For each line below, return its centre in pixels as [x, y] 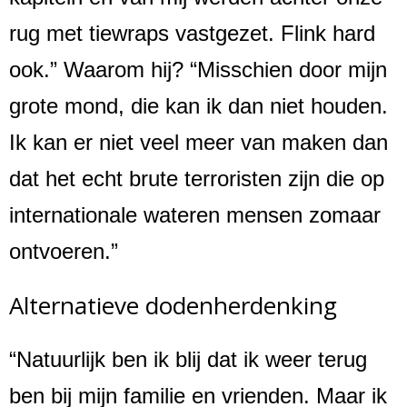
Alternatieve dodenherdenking [173, 305]
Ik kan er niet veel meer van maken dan [199, 142]
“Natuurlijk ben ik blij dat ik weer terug [188, 360]
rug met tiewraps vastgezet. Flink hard [192, 33]
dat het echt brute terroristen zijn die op [197, 178]
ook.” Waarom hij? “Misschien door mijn [198, 69]
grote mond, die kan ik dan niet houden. [199, 105]
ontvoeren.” [64, 251]
